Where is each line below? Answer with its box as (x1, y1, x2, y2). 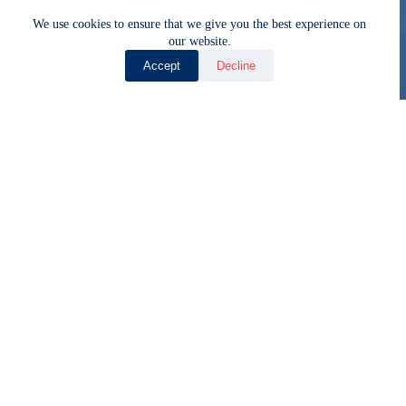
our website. (168, 34, 231, 48)
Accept (143, 59, 181, 72)
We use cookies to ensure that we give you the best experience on (33, 17, 367, 31)
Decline (217, 59, 256, 72)
